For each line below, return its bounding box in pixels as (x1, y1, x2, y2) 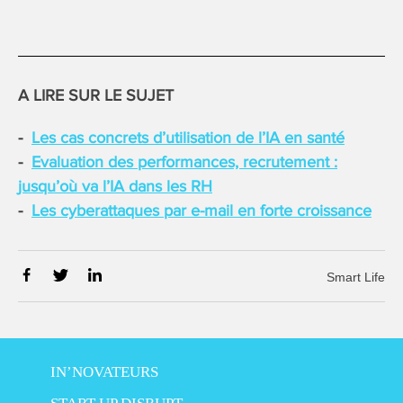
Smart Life (327, 269, 385, 284)
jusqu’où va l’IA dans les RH (18, 176, 212, 195)
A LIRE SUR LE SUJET (18, 85, 174, 104)
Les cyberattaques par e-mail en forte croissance (31, 201, 372, 219)
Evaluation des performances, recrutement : (31, 152, 337, 171)
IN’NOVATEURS (49, 363, 158, 381)
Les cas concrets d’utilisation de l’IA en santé (31, 128, 345, 147)
